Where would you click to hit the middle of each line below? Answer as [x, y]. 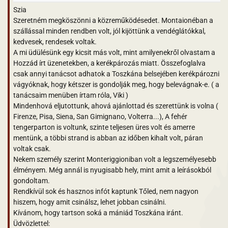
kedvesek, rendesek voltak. [55, 41]
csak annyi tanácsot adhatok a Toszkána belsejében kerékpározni [116, 74]
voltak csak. [32, 148]
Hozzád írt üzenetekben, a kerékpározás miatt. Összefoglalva [109, 63]
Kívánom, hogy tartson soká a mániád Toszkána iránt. [98, 212]
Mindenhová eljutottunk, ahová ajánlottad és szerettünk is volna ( [116, 106]
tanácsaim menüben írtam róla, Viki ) [71, 95]
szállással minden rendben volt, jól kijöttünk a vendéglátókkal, [109, 31]
